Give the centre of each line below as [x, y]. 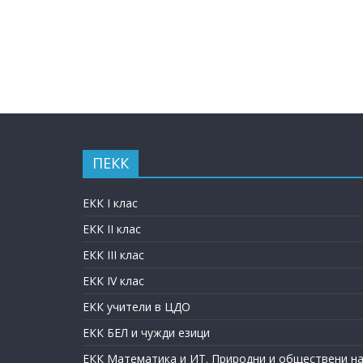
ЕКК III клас [113, 254]
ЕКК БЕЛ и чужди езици [146, 332]
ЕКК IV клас [113, 280]
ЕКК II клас [112, 228]
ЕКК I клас [110, 203]
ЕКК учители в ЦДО [137, 306]
